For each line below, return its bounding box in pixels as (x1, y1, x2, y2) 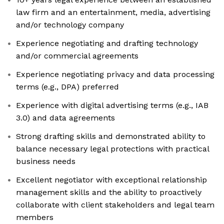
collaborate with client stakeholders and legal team (16, 200, 214, 210)
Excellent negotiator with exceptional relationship (16, 175, 207, 185)
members (16, 212, 53, 222)
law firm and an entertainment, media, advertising (16, 7, 210, 17)
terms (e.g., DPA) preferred (16, 82, 119, 92)
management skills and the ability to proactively (16, 187, 201, 197)
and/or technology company (16, 20, 124, 30)
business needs (16, 156, 75, 166)
